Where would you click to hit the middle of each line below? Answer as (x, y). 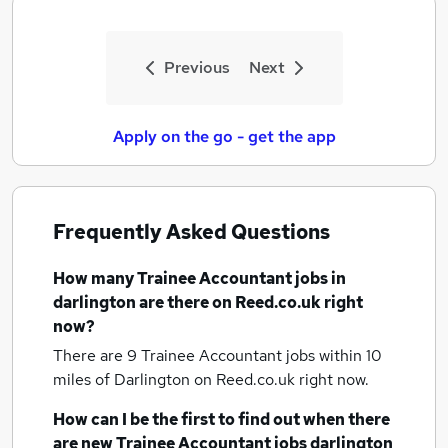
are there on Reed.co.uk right (249, 302)
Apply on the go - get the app (224, 136)
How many (95, 278)
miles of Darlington (123, 379)
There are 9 (97, 355)
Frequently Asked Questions (191, 232)
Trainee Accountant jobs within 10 (261, 355)
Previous (196, 67)
